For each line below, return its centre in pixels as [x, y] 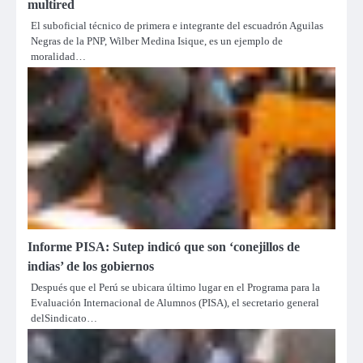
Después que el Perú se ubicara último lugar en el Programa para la [175, 288]
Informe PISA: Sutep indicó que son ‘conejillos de [164, 247]
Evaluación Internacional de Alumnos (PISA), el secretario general [175, 303]
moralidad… [58, 57]
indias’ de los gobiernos [91, 267]
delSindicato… [64, 318]
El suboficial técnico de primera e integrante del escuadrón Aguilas [177, 26]
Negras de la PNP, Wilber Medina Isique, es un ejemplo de [157, 41]
